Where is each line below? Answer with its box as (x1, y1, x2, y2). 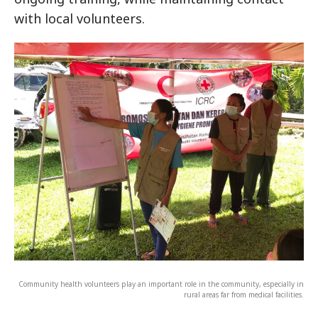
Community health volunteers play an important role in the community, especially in (18, 278, 304, 289)
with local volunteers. (14, 10, 145, 28)
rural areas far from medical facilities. (184, 289, 304, 300)
